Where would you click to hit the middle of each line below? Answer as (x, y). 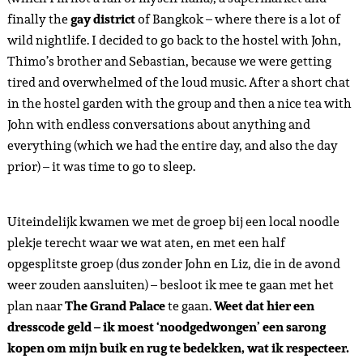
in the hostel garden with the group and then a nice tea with (179, 103)
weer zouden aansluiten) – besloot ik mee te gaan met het (170, 285)
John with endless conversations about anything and (158, 124)
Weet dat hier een (264, 306)
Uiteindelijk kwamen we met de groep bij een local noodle (173, 222)
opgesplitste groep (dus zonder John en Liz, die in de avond (173, 264)
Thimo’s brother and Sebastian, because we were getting (169, 61)
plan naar (36, 306)
